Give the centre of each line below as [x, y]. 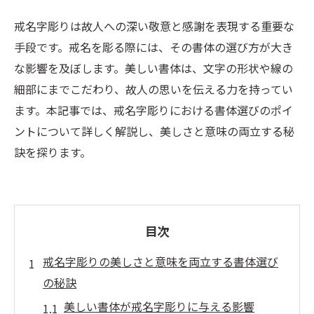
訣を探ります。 [53, 152]
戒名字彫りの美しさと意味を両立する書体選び [161, 261]
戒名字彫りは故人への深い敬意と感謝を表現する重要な [154, 26]
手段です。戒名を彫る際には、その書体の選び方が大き [153, 47]
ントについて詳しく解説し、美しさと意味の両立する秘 [154, 131]
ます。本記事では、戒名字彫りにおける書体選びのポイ [153, 110]
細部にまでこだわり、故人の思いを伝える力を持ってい [153, 89]
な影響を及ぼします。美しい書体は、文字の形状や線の [153, 68]
